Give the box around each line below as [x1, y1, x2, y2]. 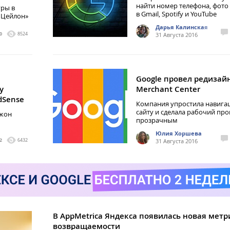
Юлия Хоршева [156, 129, 202, 137]
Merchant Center [136, 84, 200, 94]
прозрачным [136, 116, 178, 125]
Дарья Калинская [156, 23, 208, 31]
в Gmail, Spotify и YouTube [136, 9, 217, 18]
